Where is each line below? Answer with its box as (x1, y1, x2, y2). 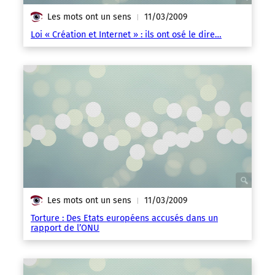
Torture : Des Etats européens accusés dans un (31, 212, 218, 224)
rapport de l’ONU (31, 222, 99, 234)
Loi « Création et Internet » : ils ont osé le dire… (31, 29, 222, 41)
